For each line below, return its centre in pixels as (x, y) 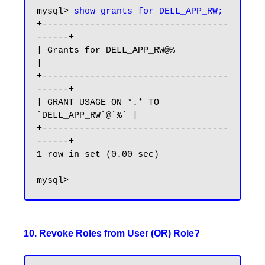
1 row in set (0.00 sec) (98, 155)
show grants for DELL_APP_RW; (148, 12)
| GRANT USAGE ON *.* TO (98, 103)
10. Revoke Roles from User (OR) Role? (112, 233)
